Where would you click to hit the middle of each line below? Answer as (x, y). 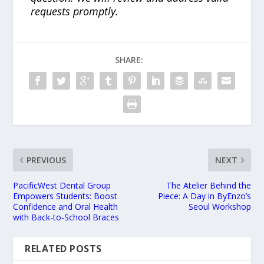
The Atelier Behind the (208, 185)
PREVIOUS (47, 160)
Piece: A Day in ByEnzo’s (204, 196)
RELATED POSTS (63, 248)
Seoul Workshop (220, 206)
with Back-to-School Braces (66, 217)
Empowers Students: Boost (65, 196)
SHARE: (129, 60)
